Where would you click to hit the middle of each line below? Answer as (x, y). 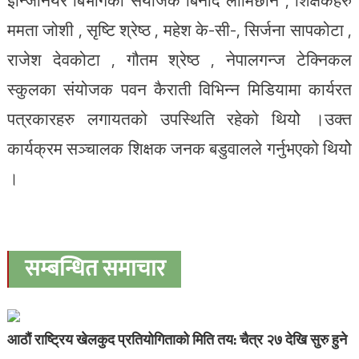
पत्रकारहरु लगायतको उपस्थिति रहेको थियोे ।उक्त (179, 119)
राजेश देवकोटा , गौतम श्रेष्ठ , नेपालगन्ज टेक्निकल (179, 59)
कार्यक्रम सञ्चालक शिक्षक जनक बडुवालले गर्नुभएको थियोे (179, 148)
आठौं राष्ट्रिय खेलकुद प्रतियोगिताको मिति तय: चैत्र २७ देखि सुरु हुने (177, 339)
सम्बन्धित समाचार (95, 269)
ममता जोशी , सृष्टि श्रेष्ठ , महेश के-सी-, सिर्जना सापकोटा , (179, 30)
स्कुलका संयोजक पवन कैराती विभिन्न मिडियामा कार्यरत (179, 89)
